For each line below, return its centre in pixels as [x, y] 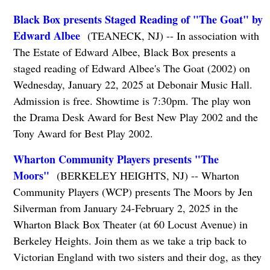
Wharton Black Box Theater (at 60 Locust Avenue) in [130, 224]
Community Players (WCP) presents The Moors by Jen [133, 192]
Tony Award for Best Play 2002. [83, 133]
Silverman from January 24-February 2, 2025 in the [125, 208]
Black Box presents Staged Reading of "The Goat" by [138, 20]
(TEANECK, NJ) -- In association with [169, 36]
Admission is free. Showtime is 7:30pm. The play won [132, 101]
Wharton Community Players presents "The [116, 159]
